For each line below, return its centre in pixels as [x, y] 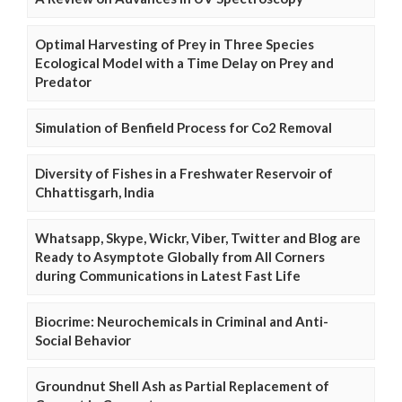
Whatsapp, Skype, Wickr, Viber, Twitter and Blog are [198, 238]
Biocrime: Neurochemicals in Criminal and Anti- [182, 322]
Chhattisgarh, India [95, 192]
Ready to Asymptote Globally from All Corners [180, 257]
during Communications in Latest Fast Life [168, 276]
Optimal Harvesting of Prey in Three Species [175, 44]
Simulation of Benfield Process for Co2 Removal [184, 128]
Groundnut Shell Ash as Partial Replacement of [182, 386]
